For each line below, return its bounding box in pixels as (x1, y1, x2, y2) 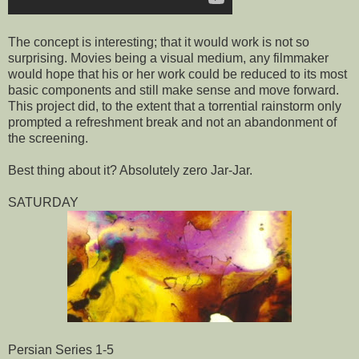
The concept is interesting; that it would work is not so (8, 34, 309, 49)
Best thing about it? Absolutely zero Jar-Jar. (8, 163, 252, 177)
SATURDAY (8, 195, 79, 209)
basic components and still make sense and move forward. (8, 83, 339, 97)
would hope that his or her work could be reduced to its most (8, 67, 347, 81)
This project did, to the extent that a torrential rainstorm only (8, 99, 341, 113)
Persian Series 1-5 (8, 342, 114, 357)
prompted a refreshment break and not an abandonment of (8, 115, 337, 129)
